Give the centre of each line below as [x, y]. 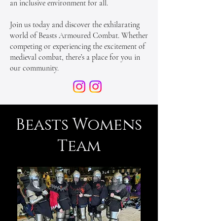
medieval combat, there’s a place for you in [75, 57]
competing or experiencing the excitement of [77, 46]
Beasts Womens [79, 125]
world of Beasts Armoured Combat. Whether [79, 35]
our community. [34, 68]
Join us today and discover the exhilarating [75, 24]
